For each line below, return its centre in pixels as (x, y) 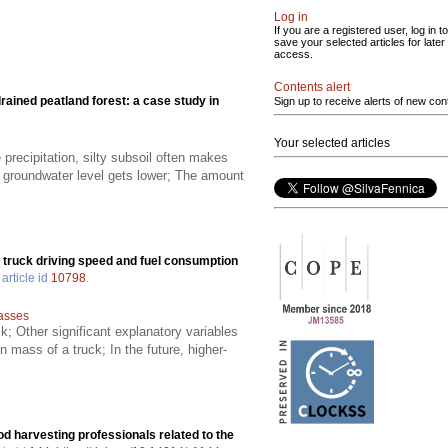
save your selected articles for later (359, 42)
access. (293, 54)
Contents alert (312, 87)
